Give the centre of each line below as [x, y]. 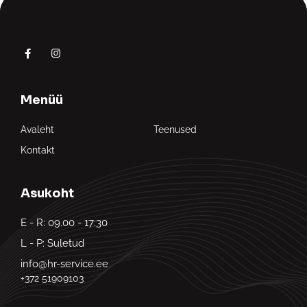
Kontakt [38, 150]
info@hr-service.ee [64, 264]
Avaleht [37, 130]
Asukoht [47, 194]
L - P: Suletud [52, 244]
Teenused [175, 130]
